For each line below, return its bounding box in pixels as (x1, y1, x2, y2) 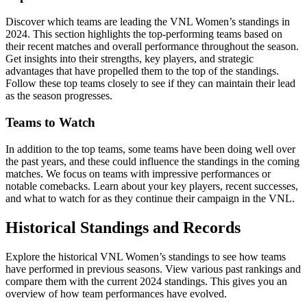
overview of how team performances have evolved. (5, 287, 227, 299)
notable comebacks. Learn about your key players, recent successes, (5, 180, 298, 192)
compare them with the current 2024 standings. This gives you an (5, 275, 287, 287)
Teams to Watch (5, 115, 95, 130)
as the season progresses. (5, 90, 112, 102)
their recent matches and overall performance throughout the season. (5, 40, 299, 53)
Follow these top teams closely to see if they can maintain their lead (5, 77, 295, 90)
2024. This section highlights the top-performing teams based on (5, 28, 282, 40)
